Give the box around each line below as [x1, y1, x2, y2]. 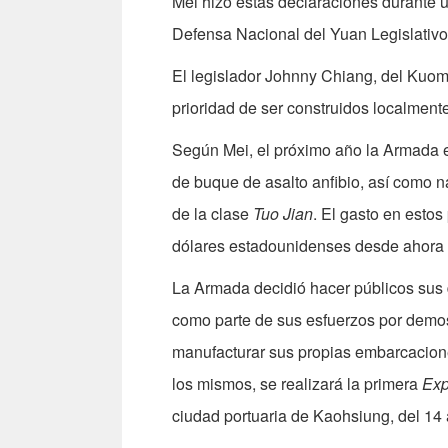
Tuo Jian [253, 202, 313, 226]
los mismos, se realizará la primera [172, 372, 422, 396]
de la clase [172, 202, 253, 226]
